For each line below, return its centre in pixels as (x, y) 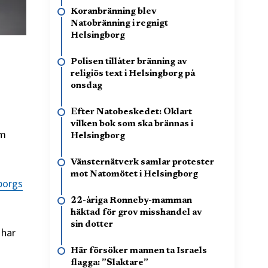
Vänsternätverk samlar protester (142, 162)
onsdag (86, 86)
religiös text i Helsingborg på (133, 74)
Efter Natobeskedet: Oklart (131, 112)
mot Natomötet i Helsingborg (134, 174)
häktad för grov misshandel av (136, 213)
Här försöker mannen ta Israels (139, 251)
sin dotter (92, 225)
